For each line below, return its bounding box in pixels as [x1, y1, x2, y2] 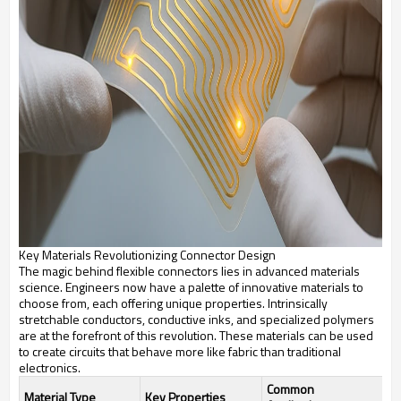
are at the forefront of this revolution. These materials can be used [19, 325, 373, 345]
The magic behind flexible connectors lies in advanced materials [19, 260, 360, 280]
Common [267, 379, 314, 398]
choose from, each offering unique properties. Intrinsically [19, 293, 328, 312]
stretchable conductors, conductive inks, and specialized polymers [19, 309, 374, 328]
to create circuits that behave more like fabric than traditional [19, 341, 341, 361]
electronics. [19, 357, 81, 377]
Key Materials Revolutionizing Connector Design [19, 244, 276, 264]
